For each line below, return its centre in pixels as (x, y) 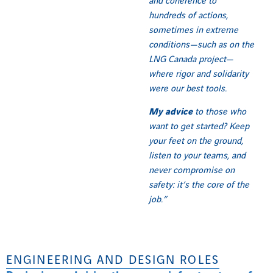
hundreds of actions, (188, 16)
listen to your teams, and (197, 156)
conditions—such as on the (201, 45)
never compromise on (192, 171)
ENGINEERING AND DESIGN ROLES (113, 260)
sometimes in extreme (193, 30)
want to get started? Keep (199, 127)
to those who (219, 112)
